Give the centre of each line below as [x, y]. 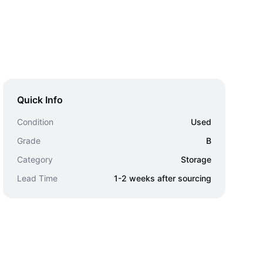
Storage [196, 159]
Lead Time [38, 178]
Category [35, 159]
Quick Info [40, 100]
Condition [36, 122]
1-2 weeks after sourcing [162, 178]
